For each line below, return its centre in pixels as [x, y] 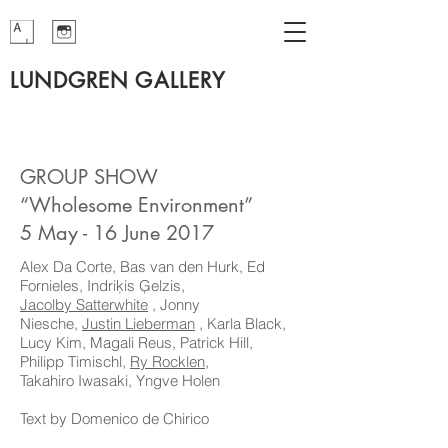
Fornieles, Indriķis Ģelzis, [102, 285]
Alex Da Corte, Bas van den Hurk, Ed [142, 266]
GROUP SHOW [89, 177]
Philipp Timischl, [75, 361]
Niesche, [51, 323]
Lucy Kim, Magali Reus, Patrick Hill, [136, 342]
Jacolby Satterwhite [84, 304]
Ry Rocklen [167, 361]
